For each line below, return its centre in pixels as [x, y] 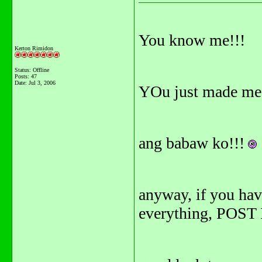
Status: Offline [32, 70]
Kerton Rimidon [34, 48]
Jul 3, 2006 [42, 83]
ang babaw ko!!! [192, 143]
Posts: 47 [26, 76]
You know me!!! [192, 40]
